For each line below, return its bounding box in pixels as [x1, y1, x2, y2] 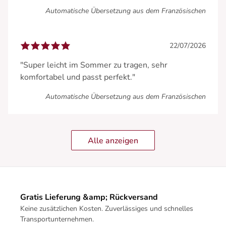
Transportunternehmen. [20, 214, 94, 224]
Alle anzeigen [88, 135, 138, 146]
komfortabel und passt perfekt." [20, 71, 135, 83]
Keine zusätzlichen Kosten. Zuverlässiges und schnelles [20, 203, 193, 213]
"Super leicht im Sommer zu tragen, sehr [20, 59, 167, 71]
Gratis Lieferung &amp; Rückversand [20, 191, 158, 203]
